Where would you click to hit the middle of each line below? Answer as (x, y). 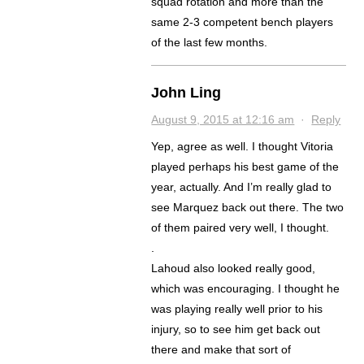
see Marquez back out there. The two (248, 208)
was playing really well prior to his (237, 309)
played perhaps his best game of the (245, 167)
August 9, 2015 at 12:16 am (223, 120)
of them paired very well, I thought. (240, 228)
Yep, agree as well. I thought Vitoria (243, 147)
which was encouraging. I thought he (246, 289)
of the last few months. (210, 43)
